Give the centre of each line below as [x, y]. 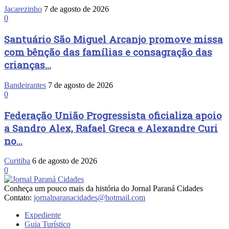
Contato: [19, 198]
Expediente [43, 215]
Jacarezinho [23, 9]
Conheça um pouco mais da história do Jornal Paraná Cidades [104, 189]
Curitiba [17, 161]
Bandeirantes [25, 85]
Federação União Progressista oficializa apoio [113, 115]
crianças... [28, 65]
